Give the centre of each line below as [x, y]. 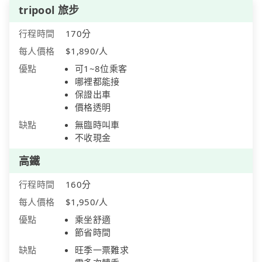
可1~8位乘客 [101, 69]
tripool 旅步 [49, 10]
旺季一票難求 [102, 250]
